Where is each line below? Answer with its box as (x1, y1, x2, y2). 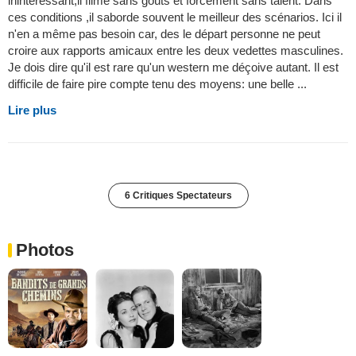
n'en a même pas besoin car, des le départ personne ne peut (8, 27, 320, 41)
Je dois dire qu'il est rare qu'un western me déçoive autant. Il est (8, 60, 339, 75)
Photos (16, 240, 74, 261)
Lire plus (8, 103, 56, 118)
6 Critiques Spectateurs (124, 190, 232, 202)
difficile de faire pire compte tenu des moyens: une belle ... (8, 77, 307, 91)
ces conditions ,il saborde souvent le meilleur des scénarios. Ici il (8, 10, 342, 25)
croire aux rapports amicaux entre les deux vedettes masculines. (8, 44, 343, 58)
